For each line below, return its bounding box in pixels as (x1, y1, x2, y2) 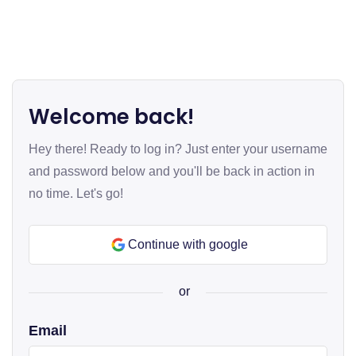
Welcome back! (29, 103, 194, 131)
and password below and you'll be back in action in (29, 164, 315, 178)
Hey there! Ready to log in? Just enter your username (29, 142, 327, 156)
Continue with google (127, 238, 248, 251)
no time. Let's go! (29, 187, 123, 200)
